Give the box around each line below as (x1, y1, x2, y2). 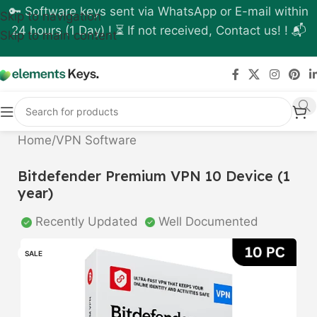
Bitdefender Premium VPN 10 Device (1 (18, 167, 290, 185)
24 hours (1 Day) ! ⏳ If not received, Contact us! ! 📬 (11, 23, 306, 38)
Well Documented (155, 214, 258, 229)
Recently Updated (32, 214, 145, 229)
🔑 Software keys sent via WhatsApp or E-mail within (8, 4, 309, 18)
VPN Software (56, 133, 137, 147)
